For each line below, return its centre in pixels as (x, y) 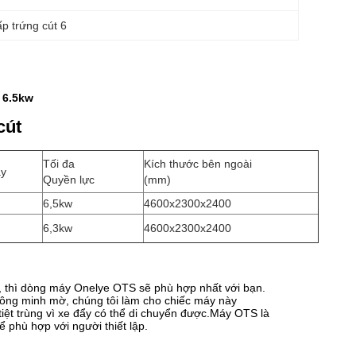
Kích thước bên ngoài (198, 164)
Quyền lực (69, 180)
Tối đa (59, 164)
